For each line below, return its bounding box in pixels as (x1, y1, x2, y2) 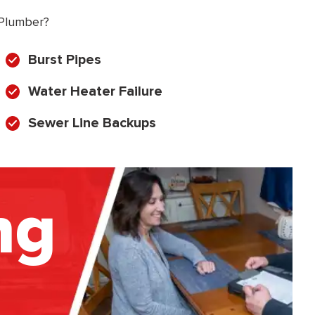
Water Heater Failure (28, 83, 162, 101)
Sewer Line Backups (28, 115, 156, 132)
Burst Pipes (28, 51, 101, 69)
